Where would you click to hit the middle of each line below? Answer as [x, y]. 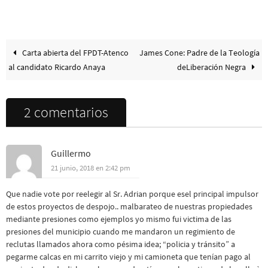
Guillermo [71, 153]
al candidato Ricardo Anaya [57, 67]
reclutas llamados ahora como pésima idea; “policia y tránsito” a [121, 244]
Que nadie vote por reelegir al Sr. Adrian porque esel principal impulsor [132, 194]
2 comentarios [66, 112]
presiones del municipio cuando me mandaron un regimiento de [121, 231]
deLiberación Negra [212, 67]
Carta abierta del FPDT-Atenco [75, 52]
